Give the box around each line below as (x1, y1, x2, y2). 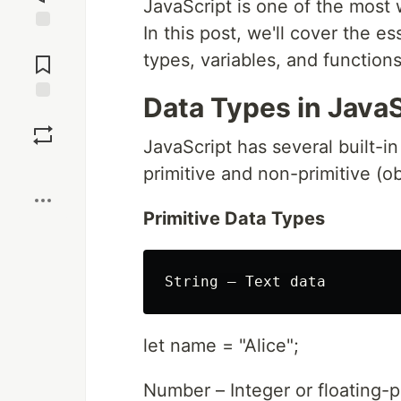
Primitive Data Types (143, 208, 325, 229)
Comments (12, 49, 74, 65)
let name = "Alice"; (143, 335, 299, 356)
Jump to (19, 34, 67, 50)
